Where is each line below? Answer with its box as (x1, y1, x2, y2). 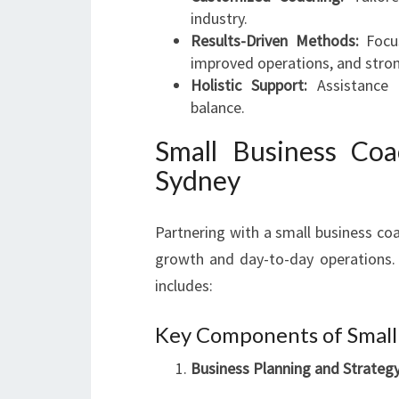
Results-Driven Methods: (191, 30, 359, 51)
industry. (191, 8, 248, 28)
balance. (191, 97, 245, 118)
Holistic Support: (191, 75, 308, 95)
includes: (155, 275, 213, 296)
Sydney (155, 164, 240, 196)
